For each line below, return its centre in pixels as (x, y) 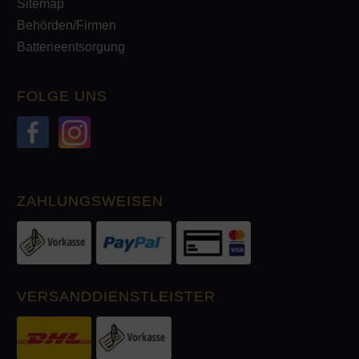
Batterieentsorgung (71, 46)
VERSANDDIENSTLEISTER (116, 296)
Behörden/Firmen (67, 25)
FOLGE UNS (62, 96)
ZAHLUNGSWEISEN (90, 201)
